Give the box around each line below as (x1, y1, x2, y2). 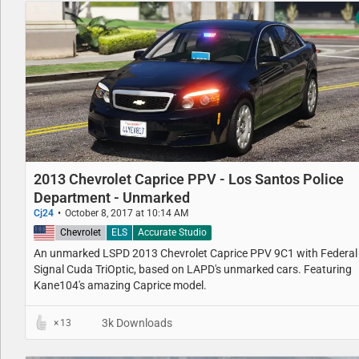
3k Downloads (99, 316, 172, 329)
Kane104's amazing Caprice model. (34, 278, 207, 292)
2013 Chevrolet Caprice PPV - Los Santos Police (34, 171, 344, 188)
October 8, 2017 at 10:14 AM (65, 208, 188, 220)
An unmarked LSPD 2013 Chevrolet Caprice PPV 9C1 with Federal (34, 246, 357, 260)
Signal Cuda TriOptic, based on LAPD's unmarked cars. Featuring (34, 262, 352, 276)
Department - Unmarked (34, 189, 190, 207)
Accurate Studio (138, 226, 207, 238)
